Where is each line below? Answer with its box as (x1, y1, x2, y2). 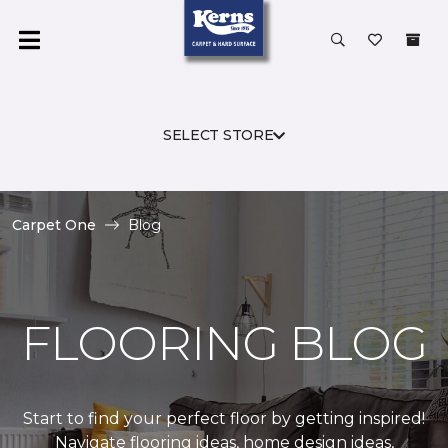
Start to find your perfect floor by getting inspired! (23, 409, 425, 428)
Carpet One (12, 216, 96, 234)
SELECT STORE (162, 126, 274, 144)
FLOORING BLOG (20, 314, 428, 372)
